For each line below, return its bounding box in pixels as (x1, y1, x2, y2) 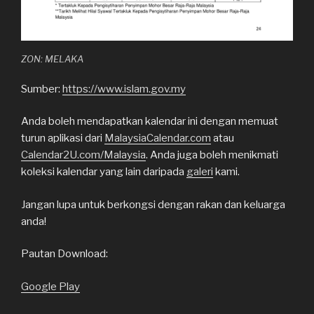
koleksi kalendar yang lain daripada (21, 165, 186, 179)
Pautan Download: (21, 247, 108, 261)
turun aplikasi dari (21, 132, 104, 145)
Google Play (21, 280, 80, 293)
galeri (186, 165, 213, 179)
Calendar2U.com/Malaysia (21, 149, 146, 162)
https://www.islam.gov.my (62, 82, 186, 95)
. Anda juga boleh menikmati (146, 149, 278, 162)
